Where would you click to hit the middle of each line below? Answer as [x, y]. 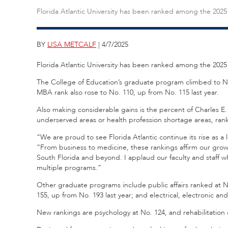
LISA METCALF [72, 44]
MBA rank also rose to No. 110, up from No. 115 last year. [128, 92]
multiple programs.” [69, 167]
